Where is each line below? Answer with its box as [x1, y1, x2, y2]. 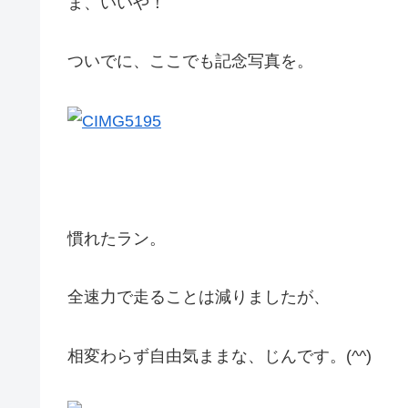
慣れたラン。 [67, 229, 166, 248]
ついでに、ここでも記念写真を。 [67, 52, 313, 71]
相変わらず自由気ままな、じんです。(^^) [67, 346, 372, 365]
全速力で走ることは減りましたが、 [67, 288, 330, 307]
